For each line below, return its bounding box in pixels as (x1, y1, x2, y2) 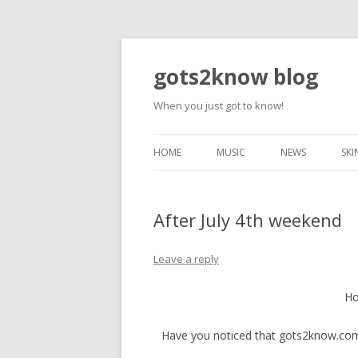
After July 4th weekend (153, 208, 342, 232)
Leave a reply (153, 252, 219, 266)
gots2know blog (153, 62, 318, 91)
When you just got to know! (153, 98, 284, 113)
